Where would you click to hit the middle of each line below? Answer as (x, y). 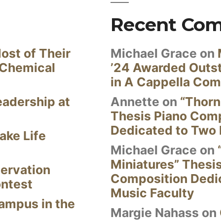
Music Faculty (152, 193)
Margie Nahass (155, 213)
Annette (135, 102)
